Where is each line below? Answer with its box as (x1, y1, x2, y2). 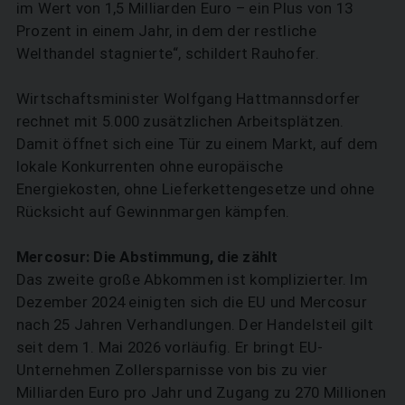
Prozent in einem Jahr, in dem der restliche (15, 22, 316, 41)
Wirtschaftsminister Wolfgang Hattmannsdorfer (15, 89, 361, 108)
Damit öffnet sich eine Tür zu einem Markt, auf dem (15, 135, 379, 154)
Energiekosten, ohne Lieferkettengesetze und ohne (15, 180, 375, 199)
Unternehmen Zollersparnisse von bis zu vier (15, 361, 327, 380)
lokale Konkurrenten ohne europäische (15, 157, 283, 176)
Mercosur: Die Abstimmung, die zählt (15, 248, 282, 267)
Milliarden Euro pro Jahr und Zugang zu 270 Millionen (15, 383, 387, 402)
